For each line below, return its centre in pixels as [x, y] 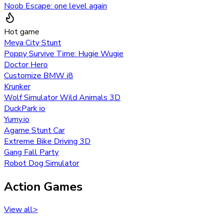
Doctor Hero [26, 64]
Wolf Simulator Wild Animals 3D [62, 97]
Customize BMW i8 [39, 75]
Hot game [22, 32]
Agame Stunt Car [34, 130]
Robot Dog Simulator [42, 163]
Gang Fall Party [31, 152]
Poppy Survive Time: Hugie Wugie [64, 54]
